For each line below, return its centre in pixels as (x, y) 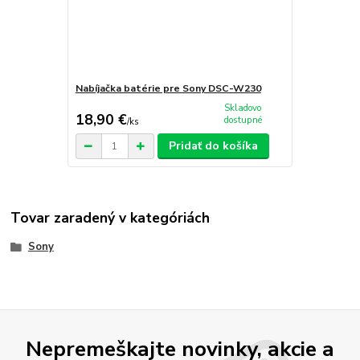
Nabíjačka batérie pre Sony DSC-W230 (168, 88)
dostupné (243, 121)
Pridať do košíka (214, 146)
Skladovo (243, 108)
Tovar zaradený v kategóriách (110, 218)
